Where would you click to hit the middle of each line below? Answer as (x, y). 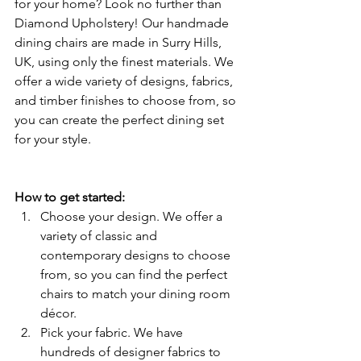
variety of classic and (100, 236)
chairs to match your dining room (137, 294)
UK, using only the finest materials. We (126, 62)
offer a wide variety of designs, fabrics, (125, 81)
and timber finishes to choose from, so (127, 100)
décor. (58, 313)
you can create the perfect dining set (121, 120)
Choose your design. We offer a (133, 216)
